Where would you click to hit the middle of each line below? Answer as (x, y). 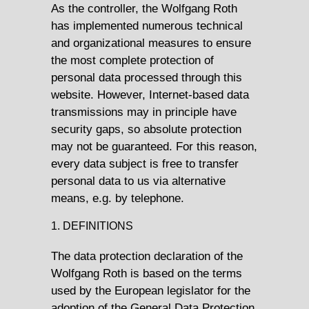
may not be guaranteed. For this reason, (154, 147)
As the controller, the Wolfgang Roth (144, 9)
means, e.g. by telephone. (118, 198)
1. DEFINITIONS (92, 226)
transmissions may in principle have (144, 112)
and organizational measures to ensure (151, 43)
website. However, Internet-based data (150, 95)
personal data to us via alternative (138, 181)
